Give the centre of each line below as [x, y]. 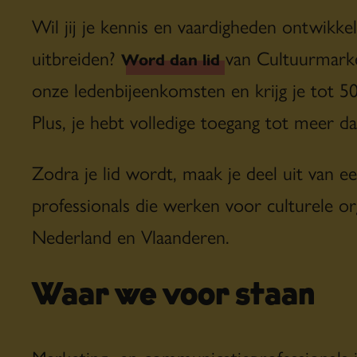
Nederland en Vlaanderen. [131, 235]
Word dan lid [171, 58]
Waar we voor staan [173, 296]
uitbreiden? [76, 57]
